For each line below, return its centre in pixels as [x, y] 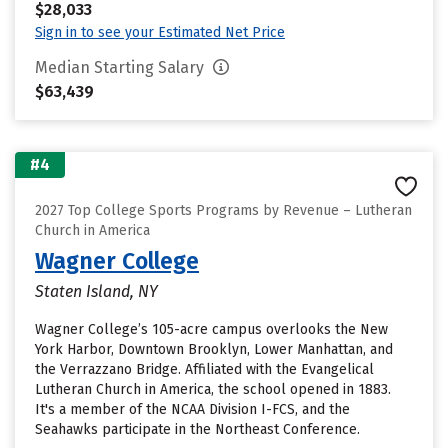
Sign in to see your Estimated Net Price [160, 32]
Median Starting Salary [121, 67]
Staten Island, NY [96, 291]
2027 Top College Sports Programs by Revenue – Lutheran [223, 210]
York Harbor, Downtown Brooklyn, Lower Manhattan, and [214, 349]
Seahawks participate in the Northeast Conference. [197, 429]
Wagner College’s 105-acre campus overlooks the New [211, 329]
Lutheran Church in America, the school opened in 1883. [213, 389]
